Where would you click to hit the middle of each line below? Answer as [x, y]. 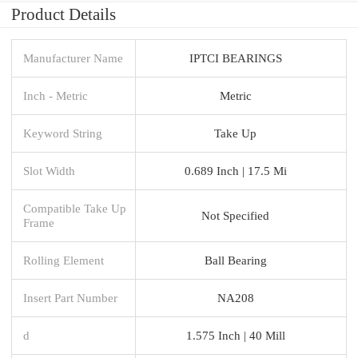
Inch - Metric [56, 95]
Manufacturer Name [73, 58]
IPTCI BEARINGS [235, 58]
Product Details [64, 14]
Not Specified [235, 215]
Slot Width [49, 170]
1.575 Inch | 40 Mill [235, 335]
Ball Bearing [235, 260]
